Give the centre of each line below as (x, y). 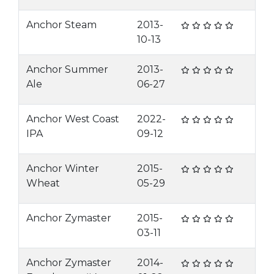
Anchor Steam (61, 25)
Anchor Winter (63, 168)
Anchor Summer (67, 69)
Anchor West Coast (73, 119)
